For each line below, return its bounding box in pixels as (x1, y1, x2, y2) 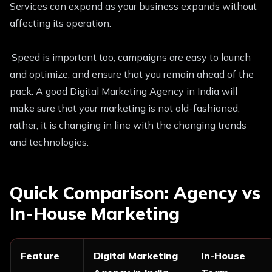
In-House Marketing (10, 202, 180, 225)
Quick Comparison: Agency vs (10, 182, 260, 204)
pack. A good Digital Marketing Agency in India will (10, 85, 237, 98)
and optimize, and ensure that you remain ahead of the (10, 68, 254, 81)
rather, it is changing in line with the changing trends (10, 119, 246, 132)
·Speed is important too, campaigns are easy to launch (10, 51, 251, 64)
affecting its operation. (10, 17, 111, 30)
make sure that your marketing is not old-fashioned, (10, 102, 240, 115)
